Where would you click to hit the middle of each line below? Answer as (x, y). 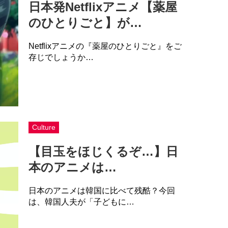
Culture (44, 127)
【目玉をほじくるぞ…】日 (103, 151)
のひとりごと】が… (85, 23)
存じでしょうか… (61, 58)
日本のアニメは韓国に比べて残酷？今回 (102, 190)
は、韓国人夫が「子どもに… (81, 202)
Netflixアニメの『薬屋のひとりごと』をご (105, 46)
